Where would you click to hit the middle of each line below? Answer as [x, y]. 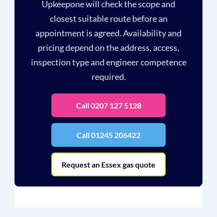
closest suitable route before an [108, 18]
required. [108, 77]
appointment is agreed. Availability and [108, 33]
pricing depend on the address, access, [108, 47]
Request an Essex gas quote [108, 164]
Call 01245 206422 [108, 135]
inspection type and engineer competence [108, 62]
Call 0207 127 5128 [108, 105]
